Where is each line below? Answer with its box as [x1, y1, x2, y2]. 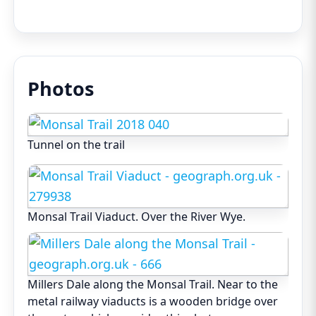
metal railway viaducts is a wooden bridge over [28, 293, 279, 310]
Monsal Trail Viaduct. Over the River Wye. [28, 209, 246, 225]
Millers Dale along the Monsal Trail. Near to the [28, 276, 279, 293]
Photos [28, 75, 95, 102]
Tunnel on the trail [28, 137, 126, 153]
